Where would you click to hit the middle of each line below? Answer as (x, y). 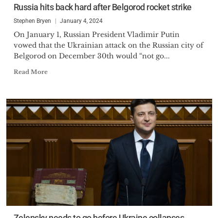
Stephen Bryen (32, 21)
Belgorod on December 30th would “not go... (91, 56)
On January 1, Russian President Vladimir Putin (96, 35)
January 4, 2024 (81, 21)
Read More (30, 72)
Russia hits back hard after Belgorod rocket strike (102, 7)
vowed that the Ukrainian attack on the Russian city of (108, 45)
